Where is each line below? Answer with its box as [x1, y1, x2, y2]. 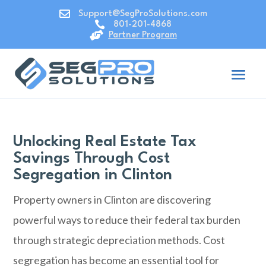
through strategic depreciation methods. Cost [13, 233, 226, 246]
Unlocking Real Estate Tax [13, 134, 197, 150]
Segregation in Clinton [13, 167, 173, 183]
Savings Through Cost [13, 151, 170, 166]
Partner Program [108, 31, 177, 40]
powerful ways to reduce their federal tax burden [13, 213, 241, 226]
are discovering [138, 193, 211, 206]
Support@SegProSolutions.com [78, 9, 207, 18]
